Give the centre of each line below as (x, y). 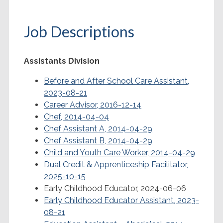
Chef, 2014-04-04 (76, 116)
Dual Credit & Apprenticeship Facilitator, (116, 164)
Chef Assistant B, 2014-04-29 (98, 140)
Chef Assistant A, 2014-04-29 (98, 128)
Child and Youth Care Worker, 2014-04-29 (119, 152)
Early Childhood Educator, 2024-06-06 (115, 188)
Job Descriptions (79, 31)
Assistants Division (62, 61)
